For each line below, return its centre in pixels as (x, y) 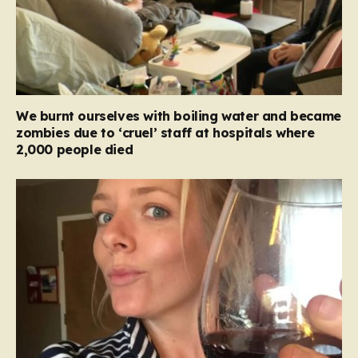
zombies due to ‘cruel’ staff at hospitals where (165, 133)
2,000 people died (75, 150)
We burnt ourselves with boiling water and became (179, 116)
